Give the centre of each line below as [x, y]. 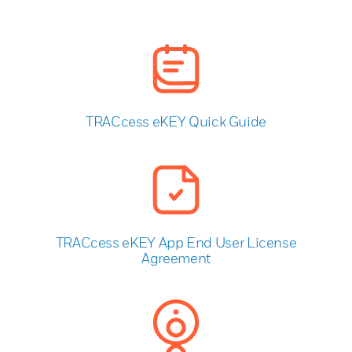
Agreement [176, 258]
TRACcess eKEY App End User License [176, 242]
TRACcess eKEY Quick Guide [176, 121]
